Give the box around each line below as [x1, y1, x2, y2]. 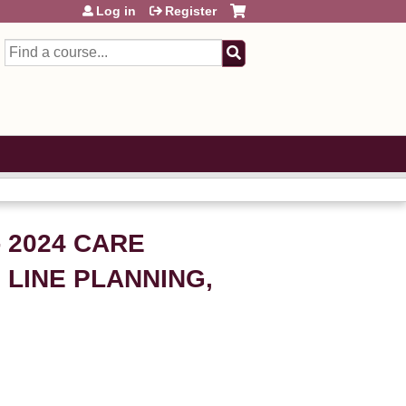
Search [5, 41, 47, 55]
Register [165, 4, 217, 18]
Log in [96, 4, 136, 18]
